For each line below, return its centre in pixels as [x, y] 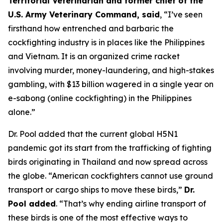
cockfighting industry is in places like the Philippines [106, 42]
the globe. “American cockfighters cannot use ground [111, 176]
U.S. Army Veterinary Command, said [84, 14]
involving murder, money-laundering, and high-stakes [111, 70]
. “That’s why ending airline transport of [131, 204]
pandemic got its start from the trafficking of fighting [110, 148]
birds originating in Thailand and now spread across [108, 162]
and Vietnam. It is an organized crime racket [94, 56]
